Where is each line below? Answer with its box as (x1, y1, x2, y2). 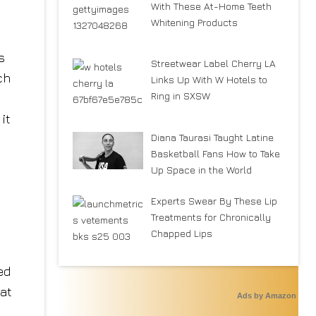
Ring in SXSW (150, 90, 210, 102)
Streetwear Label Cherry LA (150, 57, 276, 70)
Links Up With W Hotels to (150, 73, 267, 86)
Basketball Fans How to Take (150, 147, 280, 160)
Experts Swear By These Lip (150, 195, 277, 207)
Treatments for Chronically (150, 211, 271, 224)
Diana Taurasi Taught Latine (150, 131, 274, 144)
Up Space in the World (150, 164, 252, 176)
